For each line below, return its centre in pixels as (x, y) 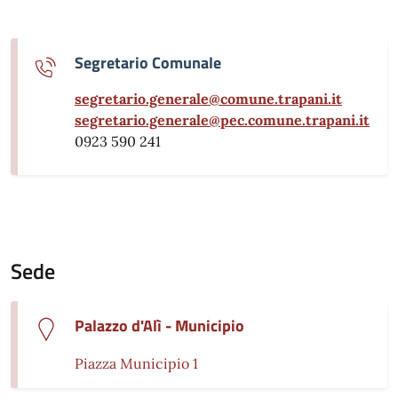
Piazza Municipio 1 (136, 363)
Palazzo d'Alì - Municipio (159, 325)
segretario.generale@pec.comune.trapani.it (222, 119)
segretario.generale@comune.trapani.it (208, 98)
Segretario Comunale (148, 62)
